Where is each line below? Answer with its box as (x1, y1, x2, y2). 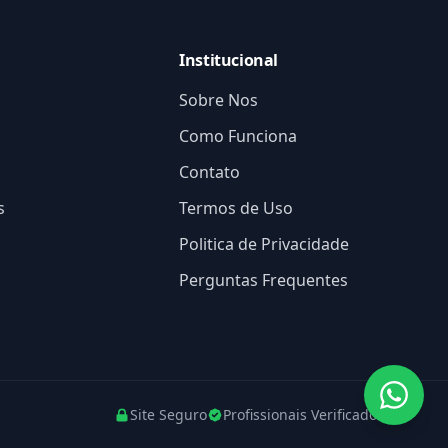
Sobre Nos (179, 89, 259, 111)
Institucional (179, 49, 278, 71)
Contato (179, 161, 241, 183)
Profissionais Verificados (223, 405, 384, 424)
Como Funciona (179, 125, 298, 147)
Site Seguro (130, 405, 207, 424)
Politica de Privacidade (179, 233, 350, 255)
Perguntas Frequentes (179, 269, 349, 291)
